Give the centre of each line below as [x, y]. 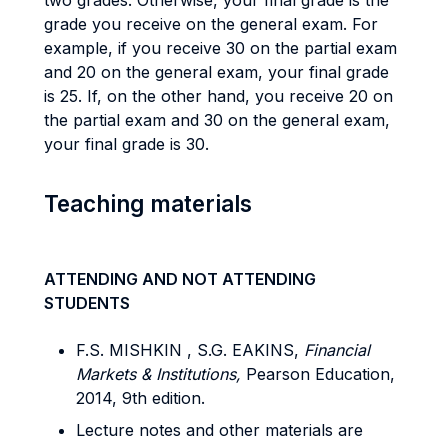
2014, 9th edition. [140, 398]
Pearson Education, [320, 374]
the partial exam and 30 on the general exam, [217, 120]
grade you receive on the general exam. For [211, 24]
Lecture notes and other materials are [219, 430]
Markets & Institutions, [161, 374]
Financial [337, 350]
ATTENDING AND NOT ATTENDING [180, 279]
